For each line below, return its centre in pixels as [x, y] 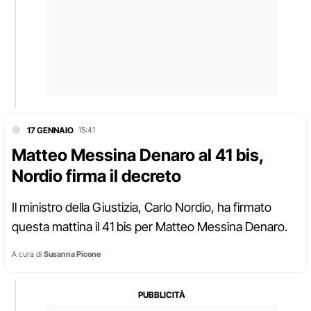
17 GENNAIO [50, 130]
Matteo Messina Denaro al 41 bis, [138, 155]
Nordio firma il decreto [96, 176]
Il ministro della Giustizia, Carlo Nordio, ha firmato [142, 207]
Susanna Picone [72, 254]
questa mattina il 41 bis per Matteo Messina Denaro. [150, 226]
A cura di [28, 254]
